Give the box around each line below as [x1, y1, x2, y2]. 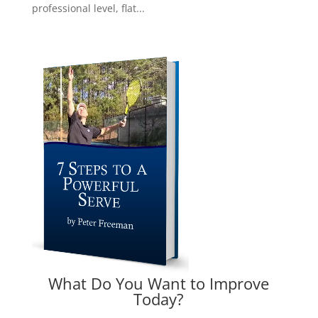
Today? [133, 288, 185, 310]
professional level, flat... [31, 1, 145, 16]
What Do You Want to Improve [48, 273, 270, 295]
